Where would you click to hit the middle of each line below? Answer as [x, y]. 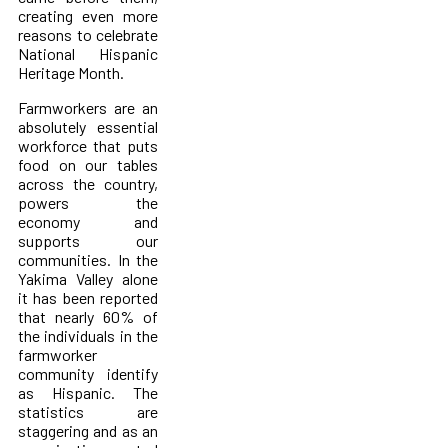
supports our [88, 240]
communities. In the [88, 259]
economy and [88, 221]
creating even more [88, 15]
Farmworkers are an [88, 107]
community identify [88, 373]
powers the [88, 202]
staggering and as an [88, 430]
